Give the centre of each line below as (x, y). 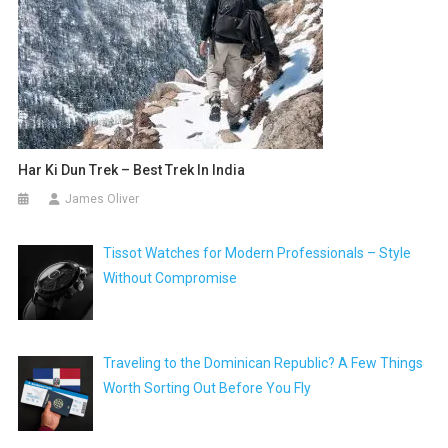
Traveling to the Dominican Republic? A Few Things (263, 363)
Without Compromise (172, 277)
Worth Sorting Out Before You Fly (207, 388)
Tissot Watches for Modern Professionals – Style (257, 252)
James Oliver (102, 198)
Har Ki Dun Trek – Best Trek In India (132, 169)
